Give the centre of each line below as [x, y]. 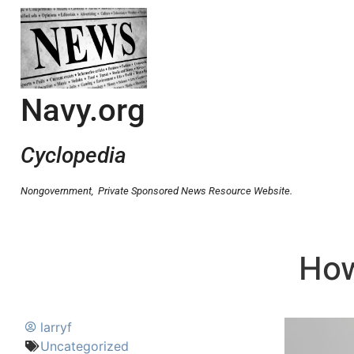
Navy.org [83, 111]
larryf [56, 327]
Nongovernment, [59, 191]
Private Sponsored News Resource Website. [195, 191]
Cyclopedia [73, 156]
